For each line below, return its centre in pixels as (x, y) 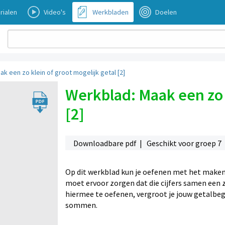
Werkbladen (110, 12)
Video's (55, 12)
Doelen (166, 12)
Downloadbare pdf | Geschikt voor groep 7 (148, 143)
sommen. (81, 205)
